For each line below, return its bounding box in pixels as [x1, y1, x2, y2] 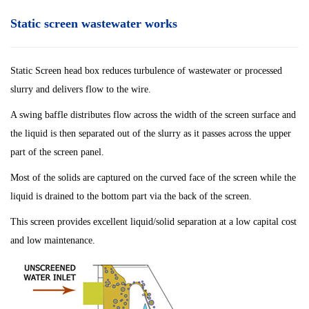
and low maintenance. [10, 235, 95, 246]
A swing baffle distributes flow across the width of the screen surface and [10, 110, 296, 121]
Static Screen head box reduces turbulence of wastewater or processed [10, 66, 282, 77]
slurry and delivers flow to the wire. [10, 84, 151, 95]
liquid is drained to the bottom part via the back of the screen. [10, 191, 252, 202]
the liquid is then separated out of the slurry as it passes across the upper [10, 128, 291, 139]
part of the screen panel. [10, 147, 104, 158]
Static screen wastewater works [10, 17, 177, 31]
